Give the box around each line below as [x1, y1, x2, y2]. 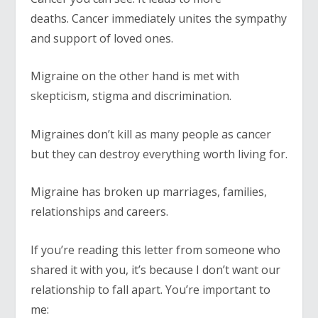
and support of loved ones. [30, 30, 173, 46]
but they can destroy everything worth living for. [30, 146, 287, 162]
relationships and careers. [30, 204, 168, 220]
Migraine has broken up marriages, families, [30, 184, 267, 200]
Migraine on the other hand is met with [30, 68, 239, 84]
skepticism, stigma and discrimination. [30, 88, 231, 104]
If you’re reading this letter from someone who [30, 242, 280, 258]
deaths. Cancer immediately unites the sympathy [30, 10, 287, 26]
